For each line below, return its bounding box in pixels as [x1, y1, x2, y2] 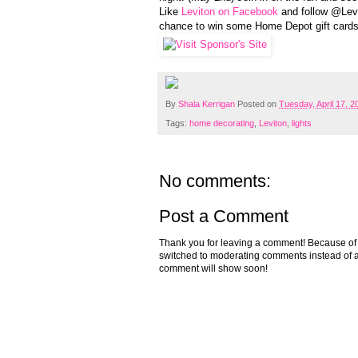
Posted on [237, 99, 279, 109]
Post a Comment [159, 206, 288, 227]
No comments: [159, 171, 271, 192]
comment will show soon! [159, 263, 268, 275]
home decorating [189, 118, 254, 129]
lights [292, 118, 312, 129]
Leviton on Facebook [181, 6, 278, 18]
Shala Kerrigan [178, 99, 237, 109]
